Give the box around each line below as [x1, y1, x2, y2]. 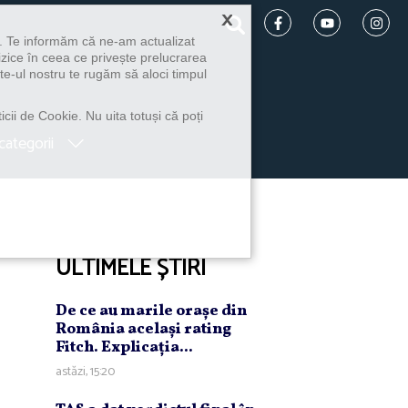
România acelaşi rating [56, 318, 231, 340]
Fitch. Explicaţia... [56, 336, 193, 358]
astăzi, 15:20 [56, 361, 115, 382]
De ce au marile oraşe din [56, 300, 247, 321]
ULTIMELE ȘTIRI [56, 249, 206, 288]
